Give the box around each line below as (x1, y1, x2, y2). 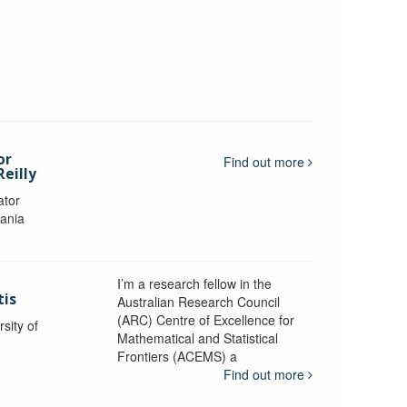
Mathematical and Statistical (116, 328, 278, 347)
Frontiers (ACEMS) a (116, 346, 237, 365)
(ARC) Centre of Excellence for (116, 310, 294, 329)
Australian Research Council (116, 292, 280, 311)
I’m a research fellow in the (116, 273, 272, 293)
